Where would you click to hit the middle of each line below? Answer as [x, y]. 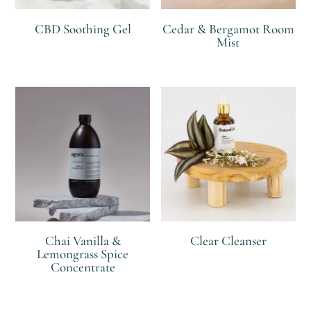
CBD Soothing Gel [83, 28]
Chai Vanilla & [83, 241]
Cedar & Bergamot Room [228, 28]
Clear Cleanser [228, 241]
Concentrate [83, 267]
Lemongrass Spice [83, 254]
